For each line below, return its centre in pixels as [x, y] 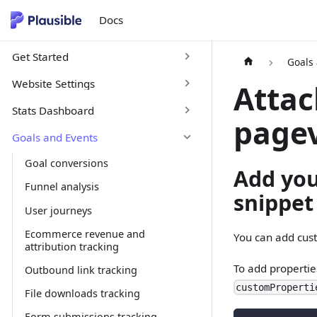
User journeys [58, 210]
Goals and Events [54, 137]
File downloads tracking [82, 294]
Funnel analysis [62, 187]
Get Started [40, 56]
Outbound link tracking [81, 270]
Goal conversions [66, 163]
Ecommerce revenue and [85, 234]
